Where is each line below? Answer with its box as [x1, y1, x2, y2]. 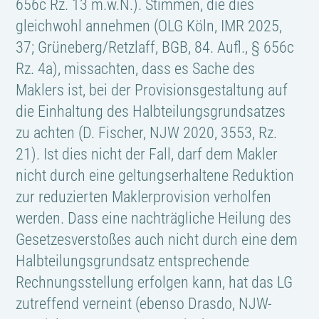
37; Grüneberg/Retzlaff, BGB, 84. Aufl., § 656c [16, 38, 295, 56]
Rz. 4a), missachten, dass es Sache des [16, 59, 256, 78]
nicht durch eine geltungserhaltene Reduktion [16, 166, 295, 184]
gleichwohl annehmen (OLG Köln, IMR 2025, [16, 16, 283, 35]
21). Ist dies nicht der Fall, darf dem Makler [16, 145, 278, 163]
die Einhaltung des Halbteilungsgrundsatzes [16, 102, 286, 120]
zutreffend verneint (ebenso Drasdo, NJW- [16, 294, 273, 313]
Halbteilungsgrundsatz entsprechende [16, 251, 250, 270]
